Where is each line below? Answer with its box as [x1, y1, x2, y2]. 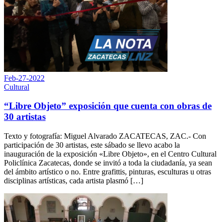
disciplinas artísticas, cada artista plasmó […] [4, 176, 143, 185]
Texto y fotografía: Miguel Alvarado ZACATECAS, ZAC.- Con [4, 131, 206, 140]
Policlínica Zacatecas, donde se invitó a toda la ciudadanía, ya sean [4, 158, 212, 167]
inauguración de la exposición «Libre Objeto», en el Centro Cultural [4, 149, 217, 158]
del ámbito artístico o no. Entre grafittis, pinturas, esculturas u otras [4, 167, 211, 176]
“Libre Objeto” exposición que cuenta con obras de [4, 101, 212, 111]
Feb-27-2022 [4, 73, 45, 82]
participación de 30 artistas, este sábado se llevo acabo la [4, 140, 180, 149]
